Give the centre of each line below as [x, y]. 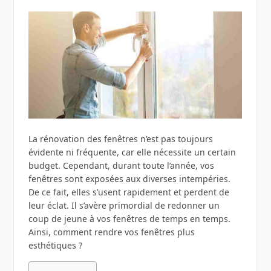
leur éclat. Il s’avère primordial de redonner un [124, 206]
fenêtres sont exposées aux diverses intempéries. [129, 179]
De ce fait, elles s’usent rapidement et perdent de [129, 192]
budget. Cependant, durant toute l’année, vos [121, 166]
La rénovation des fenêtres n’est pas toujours [120, 139]
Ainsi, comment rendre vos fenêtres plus [111, 232]
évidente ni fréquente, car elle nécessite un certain [132, 152]
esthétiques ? [55, 246]
